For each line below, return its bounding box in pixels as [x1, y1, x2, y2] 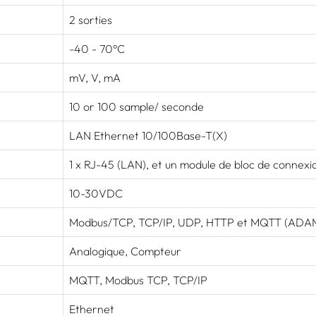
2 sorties [69, 12, 112, 27]
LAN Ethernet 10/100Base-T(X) [69, 128, 227, 142]
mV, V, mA [69, 70, 121, 85]
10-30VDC [69, 186, 123, 200]
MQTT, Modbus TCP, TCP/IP [69, 272, 207, 287]
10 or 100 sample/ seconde [69, 99, 204, 114]
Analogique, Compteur [69, 243, 181, 258]
